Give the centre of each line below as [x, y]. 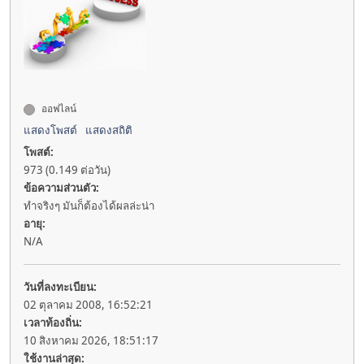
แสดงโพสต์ [50, 130]
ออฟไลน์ [58, 109]
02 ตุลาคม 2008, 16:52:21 [88, 305]
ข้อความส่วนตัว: [61, 188]
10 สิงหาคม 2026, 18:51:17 [91, 341]
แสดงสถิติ [109, 130]
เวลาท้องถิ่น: [53, 323]
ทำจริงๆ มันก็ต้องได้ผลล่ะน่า [89, 206]
